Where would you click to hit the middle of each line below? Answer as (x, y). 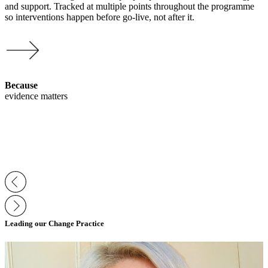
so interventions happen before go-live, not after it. (100, 17)
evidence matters (36, 96)
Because (21, 85)
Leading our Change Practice (54, 223)
